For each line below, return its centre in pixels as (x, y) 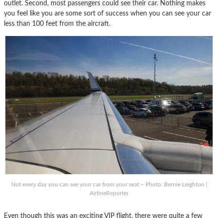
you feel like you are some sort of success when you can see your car (108, 13)
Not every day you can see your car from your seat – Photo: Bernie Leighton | (109, 184)
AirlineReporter (109, 193)
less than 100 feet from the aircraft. (57, 23)
